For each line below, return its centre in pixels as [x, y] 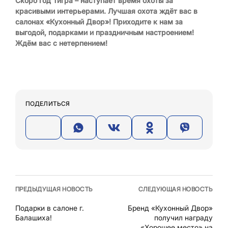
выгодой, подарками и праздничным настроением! [105, 32]
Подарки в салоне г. [50, 208]
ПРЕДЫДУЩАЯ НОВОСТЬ [54, 189]
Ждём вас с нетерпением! [61, 43]
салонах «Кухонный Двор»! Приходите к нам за [99, 22]
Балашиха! [34, 217]
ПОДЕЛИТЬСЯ [48, 104]
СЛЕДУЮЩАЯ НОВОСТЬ [175, 189]
